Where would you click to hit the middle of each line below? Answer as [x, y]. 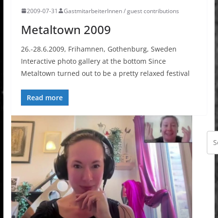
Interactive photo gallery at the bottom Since [93, 61]
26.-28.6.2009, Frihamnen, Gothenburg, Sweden [99, 49]
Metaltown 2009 [66, 29]
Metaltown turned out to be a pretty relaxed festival [105, 73]
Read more [45, 97]
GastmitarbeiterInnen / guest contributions [121, 11]
